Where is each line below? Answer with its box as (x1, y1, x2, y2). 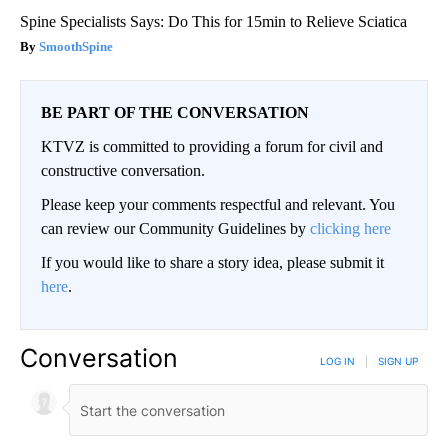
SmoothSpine (39, 39, 113, 55)
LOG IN (320, 355, 355, 368)
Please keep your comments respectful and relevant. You (41, 196, 395, 214)
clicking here (310, 220, 391, 238)
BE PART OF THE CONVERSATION (41, 104, 309, 122)
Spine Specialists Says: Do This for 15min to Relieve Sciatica (20, 13, 407, 31)
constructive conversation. (41, 162, 205, 180)
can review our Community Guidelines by (41, 220, 310, 238)
